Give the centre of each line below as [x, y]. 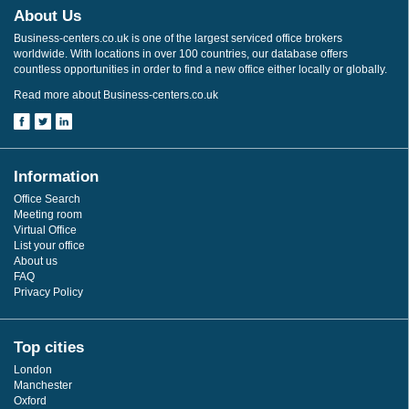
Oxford [30, 400]
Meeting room [48, 214]
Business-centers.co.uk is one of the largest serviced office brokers [178, 38]
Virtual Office [45, 230]
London [33, 369]
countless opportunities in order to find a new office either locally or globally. [200, 69]
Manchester [43, 385]
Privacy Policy [48, 292]
